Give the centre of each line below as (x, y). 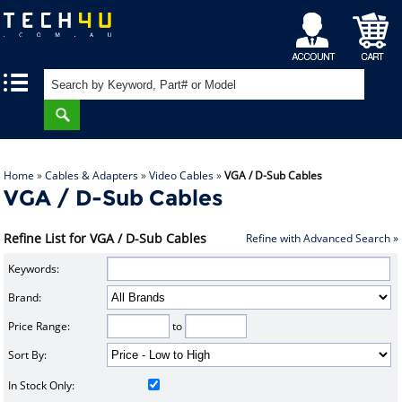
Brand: (24, 298)
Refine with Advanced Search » (322, 238)
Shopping (374, 22)
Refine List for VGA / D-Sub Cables (105, 238)
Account (316, 42)
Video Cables (182, 175)
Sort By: (27, 355)
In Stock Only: (41, 386)
